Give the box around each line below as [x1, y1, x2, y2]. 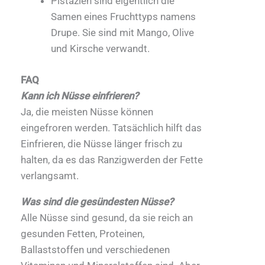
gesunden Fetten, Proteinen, [21, 227, 144, 240]
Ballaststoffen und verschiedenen [21, 243, 170, 256]
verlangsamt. [21, 169, 79, 182]
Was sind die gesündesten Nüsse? [21, 195, 173, 208]
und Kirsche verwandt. [51, 43, 150, 55]
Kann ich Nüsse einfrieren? [21, 89, 138, 102]
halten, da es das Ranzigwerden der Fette [21, 153, 203, 166]
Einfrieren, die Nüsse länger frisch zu [21, 137, 182, 150]
